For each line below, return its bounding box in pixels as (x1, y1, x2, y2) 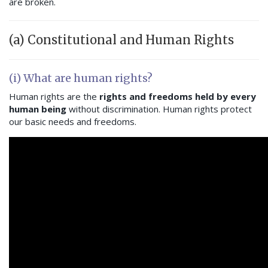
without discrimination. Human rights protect (66, 103, 252, 115)
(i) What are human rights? (9, 71, 153, 86)
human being (9, 103, 66, 115)
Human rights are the (9, 90, 99, 103)
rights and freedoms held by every (99, 90, 256, 103)
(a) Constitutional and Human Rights (9, 32, 234, 48)
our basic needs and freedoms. (9, 115, 136, 128)
